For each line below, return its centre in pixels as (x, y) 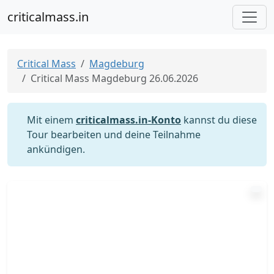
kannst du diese (219, 120)
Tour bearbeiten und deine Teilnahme (114, 135)
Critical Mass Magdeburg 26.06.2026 (114, 78)
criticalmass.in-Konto (128, 120)
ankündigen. (56, 149)
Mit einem (51, 120)
